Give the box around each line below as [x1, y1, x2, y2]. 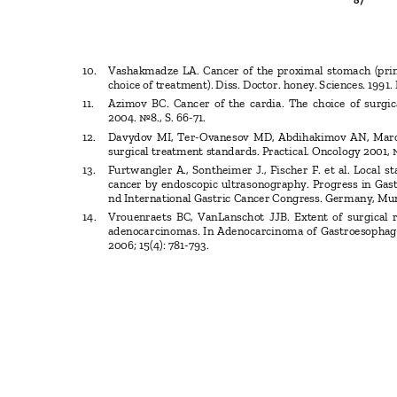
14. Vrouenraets [82, 209, 172, 224]
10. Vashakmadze [82, 63, 179, 78]
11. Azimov [82, 96, 147, 111]
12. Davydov [82, 128, 153, 144]
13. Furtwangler [82, 162, 173, 177]
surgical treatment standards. [107, 143, 262, 158]
